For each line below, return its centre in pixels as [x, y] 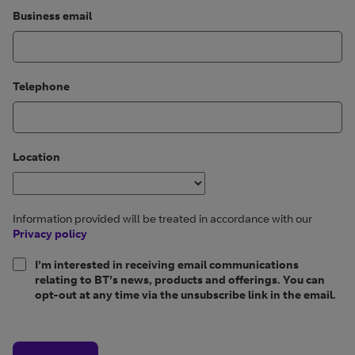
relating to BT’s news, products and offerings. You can [180, 279]
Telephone [41, 86]
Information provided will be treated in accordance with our [162, 218]
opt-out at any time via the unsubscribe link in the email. [185, 294]
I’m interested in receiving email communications [167, 264]
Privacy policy [50, 233]
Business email [52, 15]
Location [36, 157]
